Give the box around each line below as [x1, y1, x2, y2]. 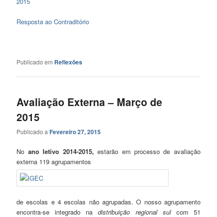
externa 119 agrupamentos [16, 157, 92, 167]
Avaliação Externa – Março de [16, 94, 163, 109]
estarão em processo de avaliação [93, 147, 201, 156]
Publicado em [16, 57, 53, 66]
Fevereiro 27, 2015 [49, 127, 101, 137]
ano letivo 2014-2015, [28, 147, 94, 156]
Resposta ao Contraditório [16, 17, 90, 27]
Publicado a [16, 127, 50, 136]
